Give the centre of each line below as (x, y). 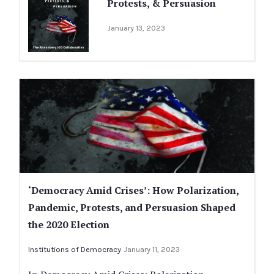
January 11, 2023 (152, 249)
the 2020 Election (69, 224)
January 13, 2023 (136, 28)
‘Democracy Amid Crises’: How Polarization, (133, 190)
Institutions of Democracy (75, 249)
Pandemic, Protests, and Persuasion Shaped (132, 207)
